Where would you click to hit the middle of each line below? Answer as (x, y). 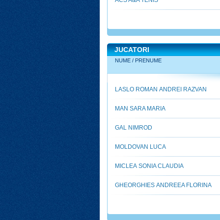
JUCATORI (132, 50)
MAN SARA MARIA (140, 109)
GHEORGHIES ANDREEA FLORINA (163, 185)
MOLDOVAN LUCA (140, 147)
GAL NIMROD (134, 128)
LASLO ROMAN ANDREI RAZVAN (161, 89)
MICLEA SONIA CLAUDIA (149, 166)
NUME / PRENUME (138, 60)
